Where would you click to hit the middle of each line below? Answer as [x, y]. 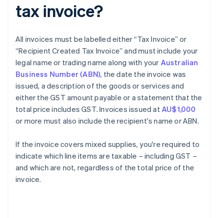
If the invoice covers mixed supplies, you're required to [108, 144]
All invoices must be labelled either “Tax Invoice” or [101, 39]
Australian [179, 63]
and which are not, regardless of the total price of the [105, 168]
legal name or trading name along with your [88, 63]
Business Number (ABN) [58, 74]
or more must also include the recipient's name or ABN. [107, 121]
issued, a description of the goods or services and [100, 86]
